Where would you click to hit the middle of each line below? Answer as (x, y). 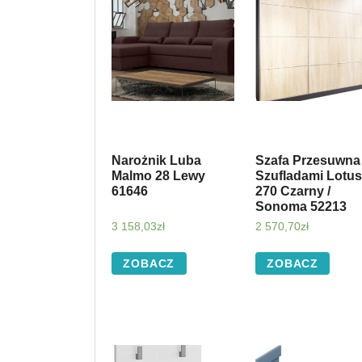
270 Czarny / (293, 191)
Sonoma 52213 (301, 206)
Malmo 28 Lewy (158, 175)
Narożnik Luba (156, 160)
